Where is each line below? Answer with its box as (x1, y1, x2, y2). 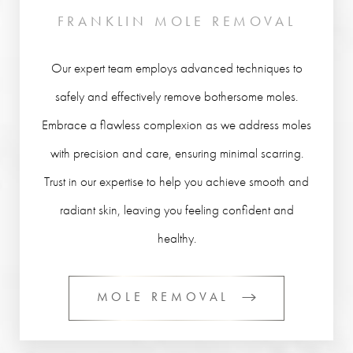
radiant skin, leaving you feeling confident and (59, 201, 294, 218)
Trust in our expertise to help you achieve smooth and (44, 173, 309, 190)
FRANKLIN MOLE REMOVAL (57, 12, 296, 30)
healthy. (157, 229, 196, 247)
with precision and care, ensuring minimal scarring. (50, 144, 303, 162)
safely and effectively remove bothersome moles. (55, 87, 298, 105)
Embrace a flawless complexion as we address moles (42, 116, 311, 133)
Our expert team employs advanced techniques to (50, 59, 303, 76)
